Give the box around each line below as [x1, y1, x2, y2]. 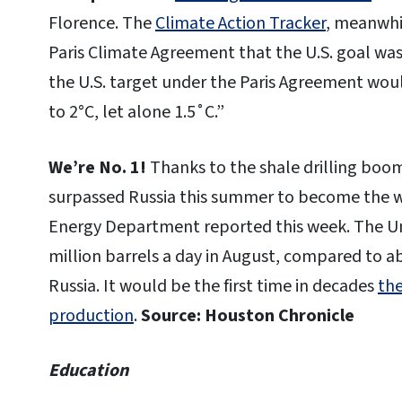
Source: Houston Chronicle [141, 302, 354, 328]
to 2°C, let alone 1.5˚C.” [48, 99, 224, 125]
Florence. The [48, 10, 155, 36]
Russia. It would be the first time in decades [48, 273, 378, 299]
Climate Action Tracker [155, 10, 326, 36]
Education [48, 358, 128, 384]
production [48, 302, 134, 328]
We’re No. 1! [48, 154, 146, 180]
